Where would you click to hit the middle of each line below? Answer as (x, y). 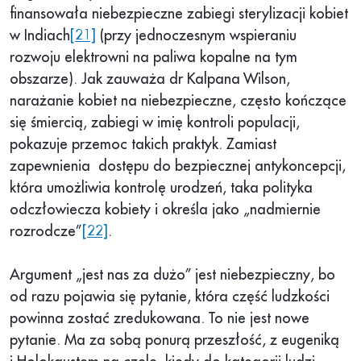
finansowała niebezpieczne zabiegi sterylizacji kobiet (179, 14)
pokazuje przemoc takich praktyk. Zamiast (143, 145)
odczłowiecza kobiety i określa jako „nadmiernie (165, 210)
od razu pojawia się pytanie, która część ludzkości (170, 297)
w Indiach (40, 36)
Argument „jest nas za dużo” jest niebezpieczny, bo (172, 275)
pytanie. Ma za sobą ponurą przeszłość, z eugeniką (174, 340)
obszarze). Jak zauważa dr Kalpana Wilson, (150, 79)
